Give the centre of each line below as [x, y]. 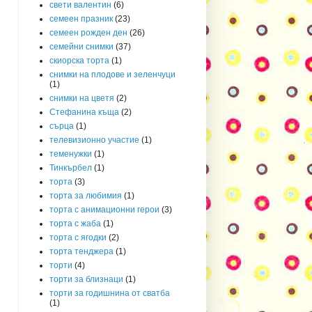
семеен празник [81, 18]
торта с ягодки [78, 237]
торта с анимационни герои [104, 209]
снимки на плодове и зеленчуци [112, 74]
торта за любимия [86, 195]
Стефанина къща [84, 112]
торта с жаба [75, 223]
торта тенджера [81, 251]
